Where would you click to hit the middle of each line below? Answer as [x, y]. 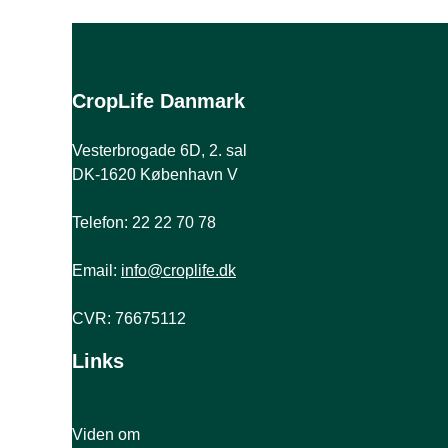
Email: [96, 270]
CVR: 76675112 [129, 318]
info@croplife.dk [178, 270]
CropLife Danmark [158, 101]
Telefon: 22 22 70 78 [144, 222]
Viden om [106, 434]
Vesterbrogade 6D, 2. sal [159, 150]
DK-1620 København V [155, 174]
